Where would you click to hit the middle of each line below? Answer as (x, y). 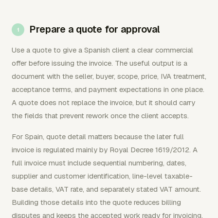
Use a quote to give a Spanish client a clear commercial (102, 50)
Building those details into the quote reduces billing (96, 202)
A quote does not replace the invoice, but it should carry (103, 102)
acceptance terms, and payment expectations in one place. (108, 89)
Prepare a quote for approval (95, 29)
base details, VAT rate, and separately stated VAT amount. (106, 189)
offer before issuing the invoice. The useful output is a (100, 63)
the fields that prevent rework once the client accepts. (100, 116)
